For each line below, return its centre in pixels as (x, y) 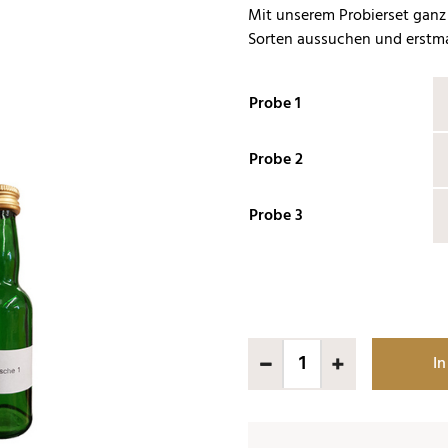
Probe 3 (276, 216)
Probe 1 (275, 104)
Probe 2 (276, 160)
